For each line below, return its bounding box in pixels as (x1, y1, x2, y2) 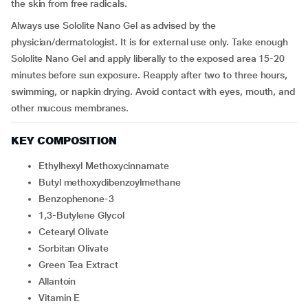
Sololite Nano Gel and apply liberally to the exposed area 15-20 (11, 53, 285, 64)
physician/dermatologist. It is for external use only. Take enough (11, 36, 288, 47)
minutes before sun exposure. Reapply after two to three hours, (11, 69, 288, 80)
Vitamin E (44, 292, 80, 303)
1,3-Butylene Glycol (46, 210, 124, 221)
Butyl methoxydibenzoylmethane (45, 177, 181, 188)
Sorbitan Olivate (44, 243, 109, 254)
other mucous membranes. (11, 102, 129, 113)
